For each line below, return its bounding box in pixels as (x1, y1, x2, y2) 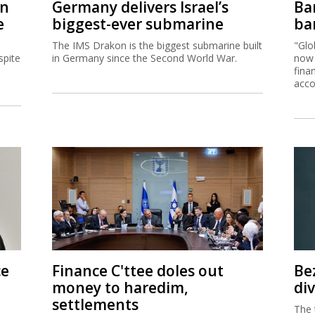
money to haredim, (52, 277, 188, 297)
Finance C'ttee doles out (52, 260, 224, 281)
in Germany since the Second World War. (52, 51, 237, 65)
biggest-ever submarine (52, 13, 224, 34)
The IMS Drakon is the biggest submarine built (52, 38, 262, 52)
